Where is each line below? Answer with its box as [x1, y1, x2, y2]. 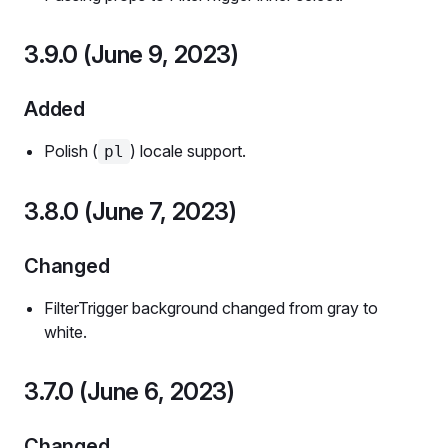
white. [44, 322, 87, 342]
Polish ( [44, 141, 98, 161]
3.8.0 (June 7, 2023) [24, 197, 237, 226]
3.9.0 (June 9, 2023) [24, 40, 239, 69]
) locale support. [130, 141, 246, 161]
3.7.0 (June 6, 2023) [24, 377, 235, 406]
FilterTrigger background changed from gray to [44, 298, 378, 318]
